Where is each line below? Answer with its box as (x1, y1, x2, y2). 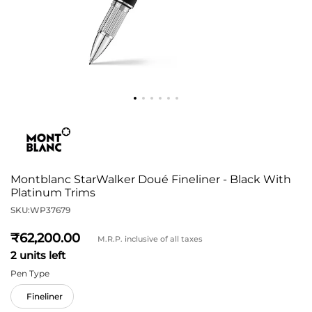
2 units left (10, 249, 65, 262)
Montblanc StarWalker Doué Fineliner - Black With (10, 173, 291, 186)
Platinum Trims (10, 186, 95, 199)
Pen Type (10, 268, 49, 279)
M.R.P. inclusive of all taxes (97, 233, 203, 244)
